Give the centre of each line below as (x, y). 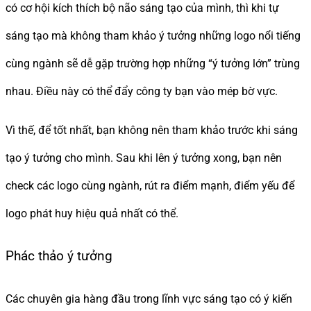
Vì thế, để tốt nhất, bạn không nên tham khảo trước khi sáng (152, 130)
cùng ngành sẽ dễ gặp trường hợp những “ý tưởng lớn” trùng (153, 63)
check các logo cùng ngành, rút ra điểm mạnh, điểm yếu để (150, 185)
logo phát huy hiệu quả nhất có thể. (92, 213)
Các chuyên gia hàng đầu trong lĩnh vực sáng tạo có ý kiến (149, 299)
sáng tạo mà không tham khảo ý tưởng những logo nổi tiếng (153, 35)
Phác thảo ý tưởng (59, 257)
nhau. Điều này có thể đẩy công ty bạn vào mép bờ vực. (142, 91)
